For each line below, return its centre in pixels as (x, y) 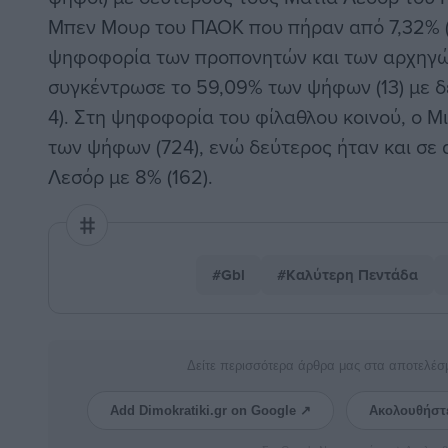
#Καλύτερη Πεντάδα (347, 275)
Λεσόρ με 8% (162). (130, 177)
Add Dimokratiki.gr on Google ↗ (210, 411)
